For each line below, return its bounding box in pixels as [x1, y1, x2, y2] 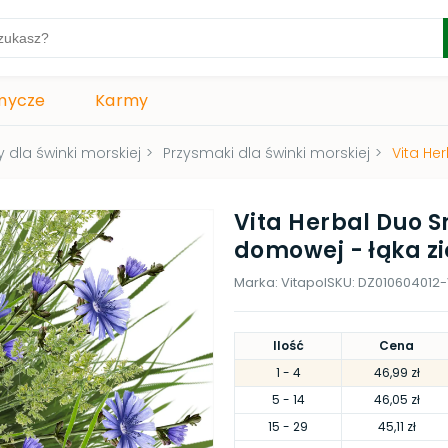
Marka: [234, 273, 281, 292]
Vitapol [281, 273, 327, 292]
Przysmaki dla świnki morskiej [163, 143, 370, 163]
